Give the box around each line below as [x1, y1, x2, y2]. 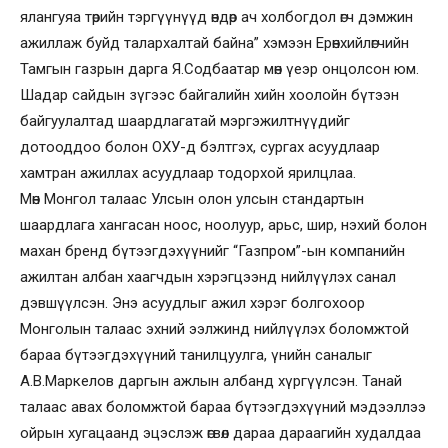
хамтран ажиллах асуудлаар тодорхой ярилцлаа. [20, 164, 356, 182]
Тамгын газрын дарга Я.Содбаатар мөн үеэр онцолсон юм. [20, 60, 419, 78]
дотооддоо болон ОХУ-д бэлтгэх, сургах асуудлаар [20, 138, 380, 156]
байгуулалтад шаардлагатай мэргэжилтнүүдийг [20, 112, 350, 130]
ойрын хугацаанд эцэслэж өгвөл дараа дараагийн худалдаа [20, 424, 421, 442]
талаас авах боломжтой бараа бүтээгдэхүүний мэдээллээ [20, 398, 426, 416]
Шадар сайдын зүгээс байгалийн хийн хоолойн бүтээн [20, 86, 399, 104]
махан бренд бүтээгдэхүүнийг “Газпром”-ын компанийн [20, 242, 405, 260]
